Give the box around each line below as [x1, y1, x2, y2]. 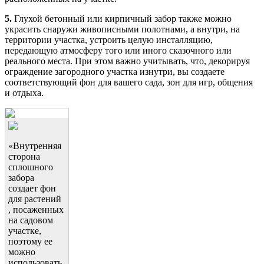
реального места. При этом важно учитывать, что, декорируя [5, 56, 250, 67]
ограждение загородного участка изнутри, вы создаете [5, 67, 225, 77]
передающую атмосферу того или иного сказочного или [5, 45, 232, 56]
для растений [8, 194, 61, 204]
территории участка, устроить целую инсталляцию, [5, 35, 213, 45]
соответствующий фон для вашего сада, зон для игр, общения [5, 77, 253, 88]
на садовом [8, 215, 53, 226]
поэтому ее [8, 236, 52, 247]
